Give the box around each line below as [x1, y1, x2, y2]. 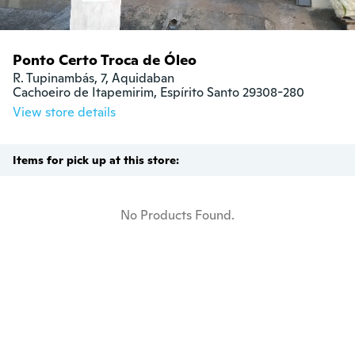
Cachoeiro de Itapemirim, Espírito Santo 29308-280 [13, 84, 304, 101]
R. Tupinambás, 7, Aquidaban [13, 70, 174, 86]
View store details [13, 104, 116, 120]
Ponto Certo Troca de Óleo [13, 51, 197, 69]
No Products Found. [120, 207, 235, 223]
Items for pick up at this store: [13, 153, 179, 167]
